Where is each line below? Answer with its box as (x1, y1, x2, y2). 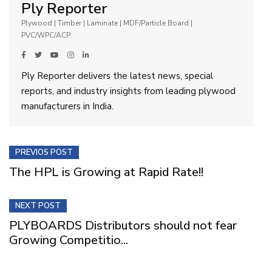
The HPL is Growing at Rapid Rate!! (9, 163, 203, 180)
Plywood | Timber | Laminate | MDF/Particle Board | (21, 18, 192, 28)
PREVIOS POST (15, 146, 73, 158)
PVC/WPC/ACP (21, 30, 70, 40)
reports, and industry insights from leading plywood (21, 84, 236, 97)
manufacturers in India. (21, 100, 114, 112)
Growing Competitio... (9, 231, 128, 248)
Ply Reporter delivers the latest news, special (21, 69, 213, 82)
